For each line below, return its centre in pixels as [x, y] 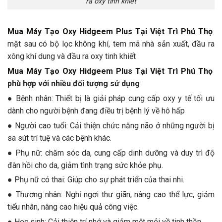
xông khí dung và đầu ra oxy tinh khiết [72, 56]
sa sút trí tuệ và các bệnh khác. [59, 138]
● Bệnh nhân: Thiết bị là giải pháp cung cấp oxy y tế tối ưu [111, 99]
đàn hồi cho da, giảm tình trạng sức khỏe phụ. [85, 165]
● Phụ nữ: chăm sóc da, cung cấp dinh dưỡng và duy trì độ [111, 153]
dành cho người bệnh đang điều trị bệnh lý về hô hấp [96, 111]
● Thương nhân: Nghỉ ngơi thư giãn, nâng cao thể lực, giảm [111, 195]
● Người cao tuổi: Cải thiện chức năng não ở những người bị [111, 125]
